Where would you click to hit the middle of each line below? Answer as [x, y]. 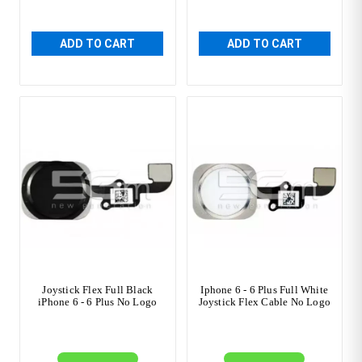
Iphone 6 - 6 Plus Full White [265, 290]
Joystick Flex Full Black [98, 290]
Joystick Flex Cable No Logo [264, 302]
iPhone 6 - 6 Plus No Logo [98, 302]
